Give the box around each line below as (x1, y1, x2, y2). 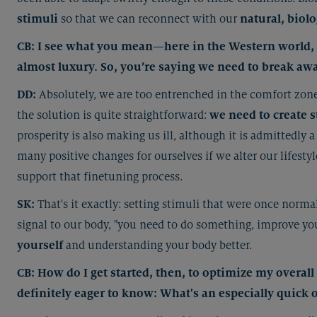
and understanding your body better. (63, 238, 252, 252)
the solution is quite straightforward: (17, 108, 209, 122)
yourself (17, 238, 63, 252)
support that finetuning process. (17, 170, 183, 183)
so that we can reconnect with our (58, 12, 240, 25)
